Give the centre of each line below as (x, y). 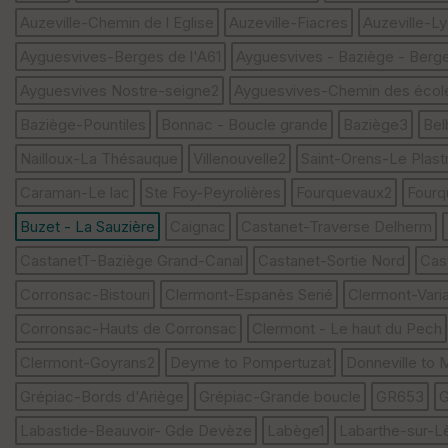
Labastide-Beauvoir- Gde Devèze (136, 431)
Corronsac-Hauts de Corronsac (128, 329)
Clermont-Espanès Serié (249, 295)
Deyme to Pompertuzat (250, 363)
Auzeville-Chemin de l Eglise (117, 23)
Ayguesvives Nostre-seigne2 (119, 91)
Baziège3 (375, 125)
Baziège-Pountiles (83, 125)
